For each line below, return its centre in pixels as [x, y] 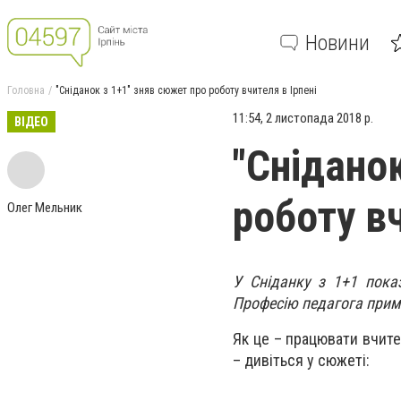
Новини [337, 43]
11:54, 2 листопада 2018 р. [303, 118]
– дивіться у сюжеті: [301, 361]
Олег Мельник [45, 208]
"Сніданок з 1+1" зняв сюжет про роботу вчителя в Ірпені [186, 90]
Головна [26, 90]
